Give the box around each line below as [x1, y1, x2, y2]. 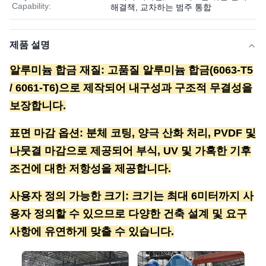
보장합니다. [9, 100, 66, 112]
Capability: [12, 1, 51, 11]
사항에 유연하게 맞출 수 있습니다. [9, 226, 174, 237]
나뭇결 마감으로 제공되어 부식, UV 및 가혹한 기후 [9, 145, 251, 157]
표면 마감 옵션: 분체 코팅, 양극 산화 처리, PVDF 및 [9, 127, 256, 139]
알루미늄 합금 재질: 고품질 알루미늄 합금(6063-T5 [9, 64, 253, 76]
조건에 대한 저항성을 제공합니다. [9, 163, 171, 175]
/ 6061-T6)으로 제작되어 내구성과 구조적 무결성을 [9, 82, 252, 94]
